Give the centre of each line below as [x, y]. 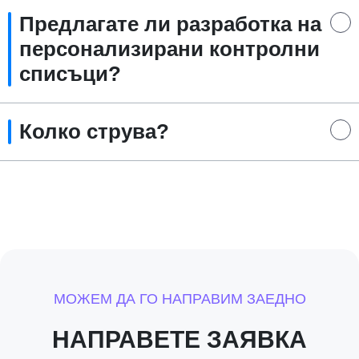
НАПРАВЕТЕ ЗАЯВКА [179, 339]
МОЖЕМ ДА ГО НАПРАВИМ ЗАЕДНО [179, 299]
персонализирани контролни [169, 49]
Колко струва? [94, 131]
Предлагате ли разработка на [170, 24]
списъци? [70, 74]
